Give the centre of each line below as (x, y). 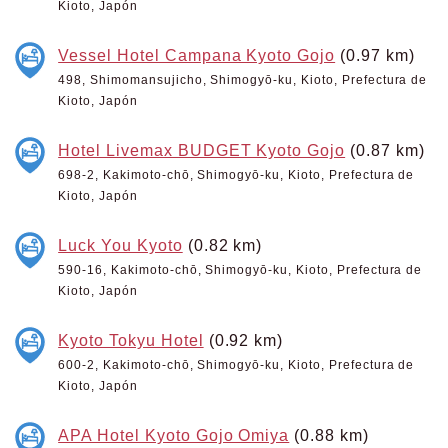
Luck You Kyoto (120, 245)
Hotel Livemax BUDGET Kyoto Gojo (202, 150)
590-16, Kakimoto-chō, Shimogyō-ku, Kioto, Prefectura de (240, 270)
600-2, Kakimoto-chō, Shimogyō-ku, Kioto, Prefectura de (236, 365)
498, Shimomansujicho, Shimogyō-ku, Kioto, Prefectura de (243, 80)
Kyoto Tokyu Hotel (131, 340)
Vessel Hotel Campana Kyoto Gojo (197, 55)
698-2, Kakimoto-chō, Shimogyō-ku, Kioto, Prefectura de (236, 175)
